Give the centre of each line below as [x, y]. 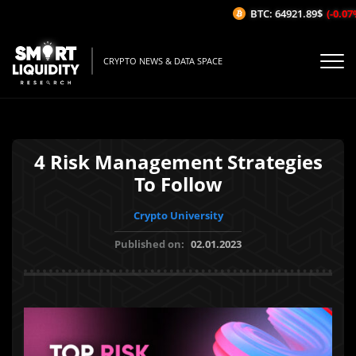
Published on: [151, 244]
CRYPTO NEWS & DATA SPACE [163, 61]
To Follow [178, 184]
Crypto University [178, 215]
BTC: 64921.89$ [272, 14]
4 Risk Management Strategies [178, 162]
